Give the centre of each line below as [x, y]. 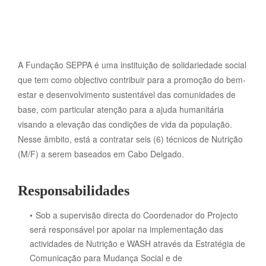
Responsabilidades [74, 191]
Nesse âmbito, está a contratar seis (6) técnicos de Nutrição [130, 139]
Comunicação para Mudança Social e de [106, 258]
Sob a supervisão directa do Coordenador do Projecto [137, 215]
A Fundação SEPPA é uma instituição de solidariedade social [132, 65]
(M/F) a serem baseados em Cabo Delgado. [101, 154]
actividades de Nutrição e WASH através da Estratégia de [137, 243]
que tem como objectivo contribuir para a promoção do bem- [132, 80]
